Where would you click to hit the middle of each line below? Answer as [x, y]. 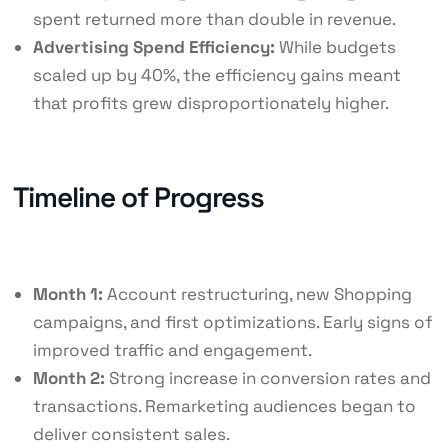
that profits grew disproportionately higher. [210, 103]
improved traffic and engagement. [172, 349]
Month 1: [67, 293]
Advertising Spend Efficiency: [153, 47]
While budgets [335, 47]
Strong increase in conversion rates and [267, 377]
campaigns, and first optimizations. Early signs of [232, 321]
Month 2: [68, 377]
